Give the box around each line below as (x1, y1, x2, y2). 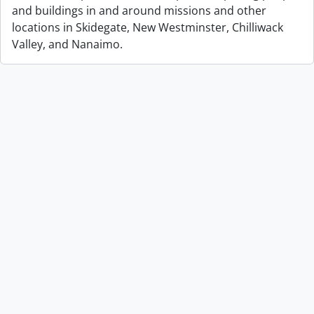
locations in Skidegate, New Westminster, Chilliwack (12, 20, 283, 35)
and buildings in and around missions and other (12, 3, 266, 18)
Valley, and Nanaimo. (12, 36, 123, 52)
